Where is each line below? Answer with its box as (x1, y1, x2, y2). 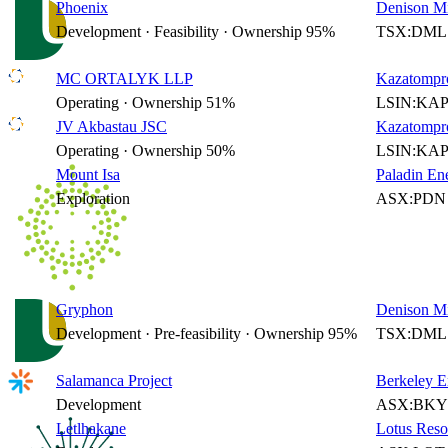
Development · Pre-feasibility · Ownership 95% (56, 325, 357, 342)
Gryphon (56, 301, 113, 318)
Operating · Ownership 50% (56, 142, 235, 159)
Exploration (56, 190, 130, 207)
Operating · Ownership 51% (56, 94, 235, 111)
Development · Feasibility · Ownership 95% (56, 23, 335, 40)
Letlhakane (56, 420, 126, 437)
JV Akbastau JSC (56, 118, 167, 135)
